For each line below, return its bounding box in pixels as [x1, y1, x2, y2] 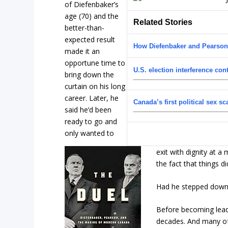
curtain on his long [65, 81, 126, 91]
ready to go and [65, 116, 118, 126]
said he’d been [65, 104, 112, 115]
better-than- [65, 22, 105, 33]
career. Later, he [65, 93, 119, 103]
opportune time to [65, 58, 126, 68]
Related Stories [133, 17, 193, 26]
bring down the [65, 69, 115, 79]
